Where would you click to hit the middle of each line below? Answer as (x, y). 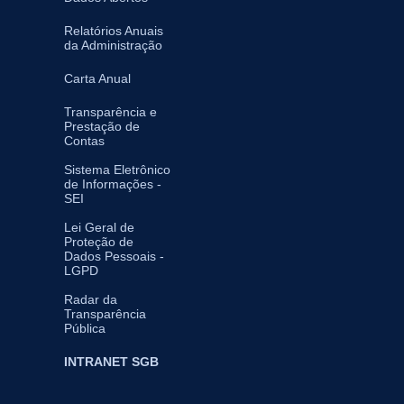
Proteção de (99, 241)
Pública (85, 328)
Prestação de (102, 126)
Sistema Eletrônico (117, 169)
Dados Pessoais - (114, 256)
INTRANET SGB (111, 361)
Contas (84, 140)
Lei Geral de (99, 227)
